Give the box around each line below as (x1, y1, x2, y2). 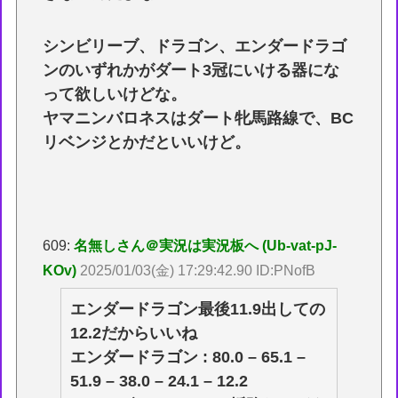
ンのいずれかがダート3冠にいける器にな (43, 60, 340, 79)
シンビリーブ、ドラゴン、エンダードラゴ (43, 36, 347, 55)
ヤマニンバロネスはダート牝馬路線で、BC (43, 108, 354, 127)
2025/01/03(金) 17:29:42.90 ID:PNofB (80, 262, 316, 278)
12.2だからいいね (70, 323, 198, 342)
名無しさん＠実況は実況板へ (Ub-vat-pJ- (74, 237, 338, 253)
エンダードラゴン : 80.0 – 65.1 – (70, 347, 306, 366)
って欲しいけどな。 (43, 84, 187, 103)
